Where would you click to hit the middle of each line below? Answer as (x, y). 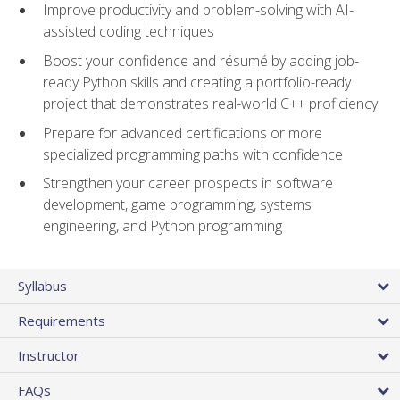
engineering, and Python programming (162, 226)
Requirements (62, 321)
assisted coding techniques (129, 32)
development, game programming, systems (177, 205)
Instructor (49, 356)
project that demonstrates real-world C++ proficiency (210, 104)
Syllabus (42, 286)
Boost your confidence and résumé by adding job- (201, 61)
